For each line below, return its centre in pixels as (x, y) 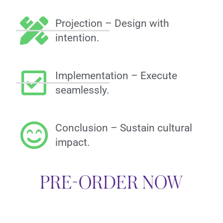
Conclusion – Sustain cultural (123, 128)
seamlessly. (82, 90)
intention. (77, 38)
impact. (72, 142)
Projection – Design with (112, 23)
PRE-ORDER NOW (111, 183)
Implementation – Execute (116, 75)
